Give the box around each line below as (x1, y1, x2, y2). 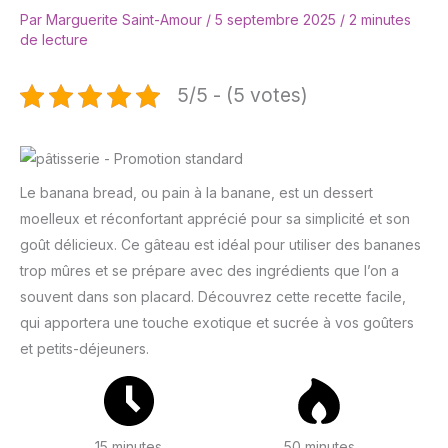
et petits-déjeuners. (20, 340, 149, 358)
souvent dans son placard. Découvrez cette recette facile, (20, 288, 406, 306)
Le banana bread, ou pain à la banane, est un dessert (20, 184, 373, 202)
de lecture (20, 31, 88, 49)
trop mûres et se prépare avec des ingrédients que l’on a (20, 262, 399, 280)
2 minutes (349, 11, 411, 29)
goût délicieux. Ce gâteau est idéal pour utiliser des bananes (20, 236, 421, 254)
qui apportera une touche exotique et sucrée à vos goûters (20, 314, 414, 332)
